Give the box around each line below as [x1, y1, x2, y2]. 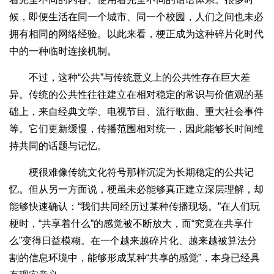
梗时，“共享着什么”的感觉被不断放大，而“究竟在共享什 [9, 218, 253, 229]
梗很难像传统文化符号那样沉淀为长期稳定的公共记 [9, 166, 254, 177]
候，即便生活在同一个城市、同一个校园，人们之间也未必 [9, 11, 264, 22]
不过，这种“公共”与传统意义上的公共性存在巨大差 [9, 72, 250, 83]
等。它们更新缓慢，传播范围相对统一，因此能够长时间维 [9, 123, 264, 134]
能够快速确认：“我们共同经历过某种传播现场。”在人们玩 [9, 201, 260, 212]
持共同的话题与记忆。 [9, 140, 107, 151]
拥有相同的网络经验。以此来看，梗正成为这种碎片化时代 [9, 28, 264, 39]
